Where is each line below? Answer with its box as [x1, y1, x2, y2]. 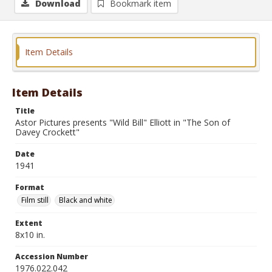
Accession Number [15, 251, 88, 262]
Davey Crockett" [15, 126, 80, 138]
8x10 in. [15, 229, 45, 240]
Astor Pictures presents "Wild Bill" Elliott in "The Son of [15, 117, 230, 128]
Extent [15, 218, 42, 228]
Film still [21, 195, 49, 205]
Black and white [59, 195, 112, 205]
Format [15, 182, 44, 192]
